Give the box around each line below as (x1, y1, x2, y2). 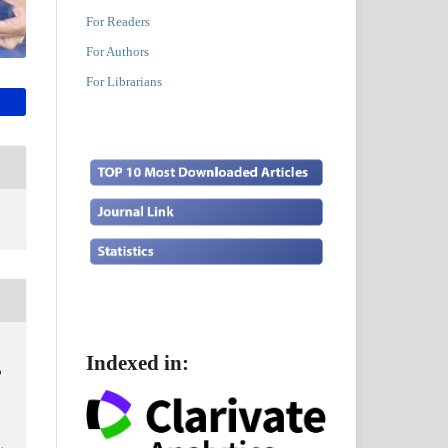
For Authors (86, 43, 149, 59)
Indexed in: (86, 350, 189, 375)
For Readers (86, 13, 150, 29)
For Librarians (86, 73, 162, 89)
